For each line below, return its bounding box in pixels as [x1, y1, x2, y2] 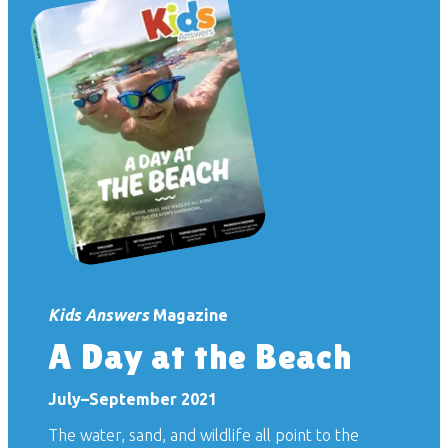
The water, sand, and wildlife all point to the [48, 426, 359, 444]
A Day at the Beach [48, 336, 353, 377]
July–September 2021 [48, 390, 217, 408]
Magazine [149, 306, 228, 324]
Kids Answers [48, 306, 149, 324]
